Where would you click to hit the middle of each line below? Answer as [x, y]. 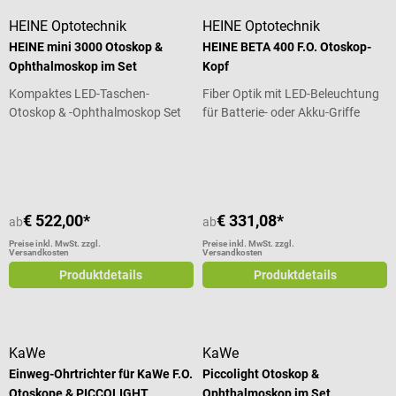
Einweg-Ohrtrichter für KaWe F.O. [101, 374]
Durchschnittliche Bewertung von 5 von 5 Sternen [142, 142]
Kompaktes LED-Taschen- [79, 94]
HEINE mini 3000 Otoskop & [86, 47]
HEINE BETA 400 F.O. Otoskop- [287, 47]
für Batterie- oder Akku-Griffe [282, 113]
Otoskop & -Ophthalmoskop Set [95, 113]
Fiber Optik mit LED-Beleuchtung [291, 94]
